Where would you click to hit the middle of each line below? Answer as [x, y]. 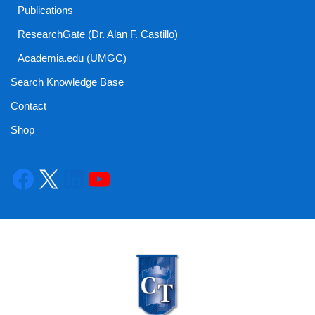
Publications [45, 11]
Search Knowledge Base [67, 82]
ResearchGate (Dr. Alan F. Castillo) [98, 34]
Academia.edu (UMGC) [72, 58]
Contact [28, 106]
